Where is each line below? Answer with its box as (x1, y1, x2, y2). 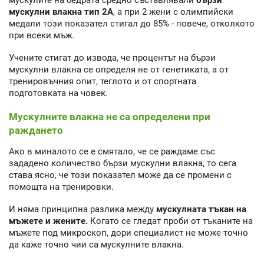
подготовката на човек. (9, 88, 108, 99)
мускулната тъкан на (156, 204, 246, 215)
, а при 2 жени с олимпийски (113, 6, 233, 17)
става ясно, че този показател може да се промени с (9, 169, 232, 180)
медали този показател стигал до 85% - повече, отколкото (9, 18, 255, 29)
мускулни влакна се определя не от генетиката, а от (9, 64, 229, 75)
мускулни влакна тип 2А (9, 6, 113, 17)
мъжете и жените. (9, 216, 88, 227)
